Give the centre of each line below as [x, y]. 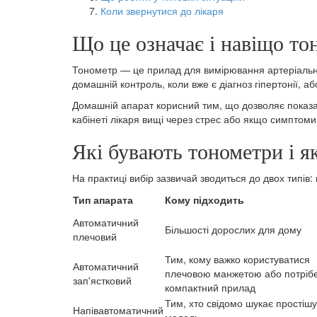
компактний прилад [210, 288]
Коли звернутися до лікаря [162, 11]
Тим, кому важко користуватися [237, 259]
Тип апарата [103, 200]
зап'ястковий [102, 281]
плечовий [95, 237]
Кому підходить [204, 200]
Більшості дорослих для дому [233, 230]
